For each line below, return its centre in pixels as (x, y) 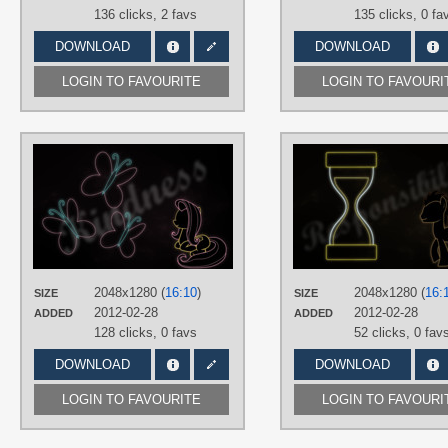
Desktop (273, 277)
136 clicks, (127, 14)
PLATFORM (281, 252)
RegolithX (278, 179)
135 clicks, (387, 14)
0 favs (179, 332)
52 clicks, (384, 332)
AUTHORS (278, 154)
